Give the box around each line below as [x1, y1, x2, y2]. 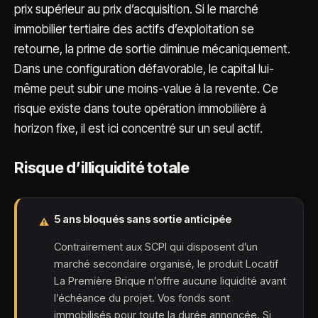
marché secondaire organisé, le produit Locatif [54, 257, 278, 270]
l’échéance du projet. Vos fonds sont [54, 291, 230, 305]
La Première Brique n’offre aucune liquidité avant [54, 274, 286, 287]
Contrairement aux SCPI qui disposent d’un [54, 240, 258, 253]
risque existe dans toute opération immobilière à [14, 102, 266, 116]
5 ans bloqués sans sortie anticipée [54, 212, 231, 226]
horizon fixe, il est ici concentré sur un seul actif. [14, 121, 263, 136]
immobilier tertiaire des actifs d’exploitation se [14, 22, 254, 36]
